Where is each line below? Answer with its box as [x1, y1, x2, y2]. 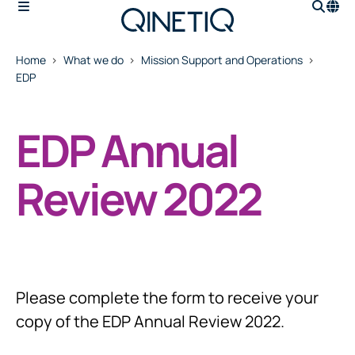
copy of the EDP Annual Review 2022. [16, 311, 284, 332]
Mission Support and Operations [141, 52, 303, 67]
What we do [63, 52, 124, 67]
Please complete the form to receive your [16, 287, 319, 308]
